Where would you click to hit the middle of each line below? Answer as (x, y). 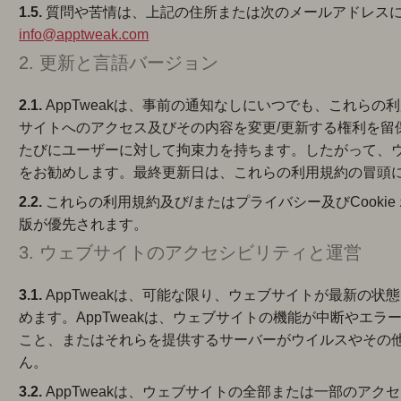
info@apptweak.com (84, 34)
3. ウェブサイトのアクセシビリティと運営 (191, 252)
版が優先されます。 (84, 224)
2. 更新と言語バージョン (119, 63)
